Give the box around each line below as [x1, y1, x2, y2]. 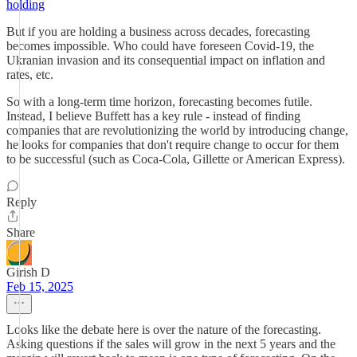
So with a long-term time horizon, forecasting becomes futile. [6, 95, 312, 108]
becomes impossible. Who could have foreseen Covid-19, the [6, 39, 314, 53]
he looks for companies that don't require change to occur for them [6, 138, 339, 151]
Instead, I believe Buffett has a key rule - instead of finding [6, 109, 300, 123]
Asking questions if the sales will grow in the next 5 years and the [6, 337, 335, 351]
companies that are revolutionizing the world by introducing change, [6, 124, 348, 137]
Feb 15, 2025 [6, 280, 73, 293]
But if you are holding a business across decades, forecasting [6, 25, 310, 38]
